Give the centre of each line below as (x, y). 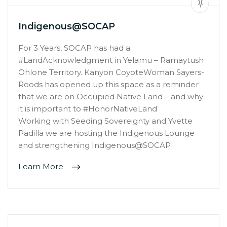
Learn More (42, 167)
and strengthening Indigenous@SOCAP (94, 145)
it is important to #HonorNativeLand (88, 109)
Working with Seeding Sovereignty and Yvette (105, 121)
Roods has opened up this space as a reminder (108, 85)
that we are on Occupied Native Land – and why (111, 97)
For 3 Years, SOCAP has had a (74, 48)
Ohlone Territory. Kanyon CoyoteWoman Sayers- (111, 72)
